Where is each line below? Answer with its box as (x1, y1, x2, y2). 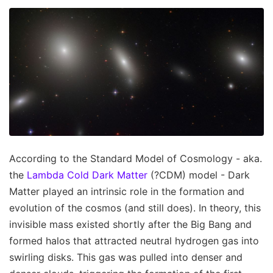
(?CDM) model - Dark (147, 169, 250, 182)
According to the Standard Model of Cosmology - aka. (9, 152, 262, 165)
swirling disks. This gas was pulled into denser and (9, 251, 243, 264)
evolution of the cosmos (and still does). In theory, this (9, 202, 261, 214)
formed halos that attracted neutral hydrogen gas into (9, 235, 259, 247)
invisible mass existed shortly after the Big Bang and (9, 218, 252, 231)
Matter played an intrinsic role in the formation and (9, 185, 244, 198)
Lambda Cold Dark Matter (27, 169, 147, 182)
